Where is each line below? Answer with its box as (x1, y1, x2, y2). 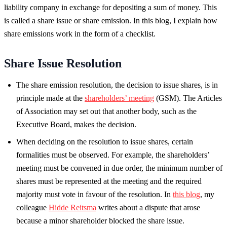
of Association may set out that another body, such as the (16, 106, 197, 116)
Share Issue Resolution (4, 56, 122, 70)
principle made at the (16, 93, 85, 102)
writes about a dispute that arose (96, 203, 200, 212)
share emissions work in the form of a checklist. (4, 29, 156, 38)
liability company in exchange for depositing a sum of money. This (4, 3, 217, 12)
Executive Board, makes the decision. (16, 120, 136, 129)
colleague (16, 203, 49, 212)
